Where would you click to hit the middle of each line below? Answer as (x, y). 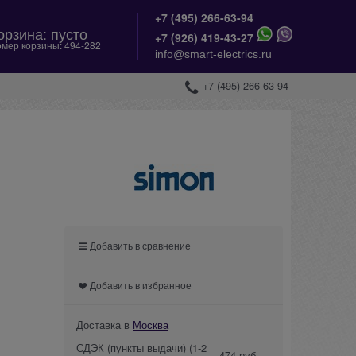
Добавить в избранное (141, 284)
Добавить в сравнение (141, 245)
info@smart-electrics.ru (213, 54)
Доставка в (104, 324)
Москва (151, 324)
